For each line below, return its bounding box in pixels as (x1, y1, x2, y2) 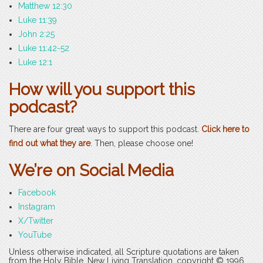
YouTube (18, 230, 52, 240)
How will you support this (9, 80, 195, 100)
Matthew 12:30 (18, 1, 72, 11)
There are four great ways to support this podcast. (9, 124, 201, 134)
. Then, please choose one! (90, 139, 193, 149)
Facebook (18, 188, 56, 198)
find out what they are (9, 139, 90, 149)
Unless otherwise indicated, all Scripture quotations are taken (9, 247, 239, 257)
